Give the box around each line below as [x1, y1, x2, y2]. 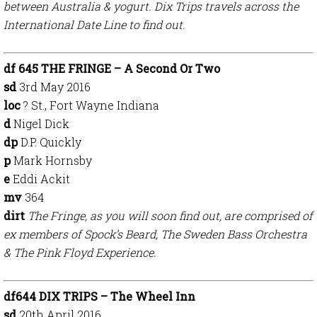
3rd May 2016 [19, 79, 91, 94]
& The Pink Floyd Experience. [4, 245, 156, 260]
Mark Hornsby [13, 153, 92, 168]
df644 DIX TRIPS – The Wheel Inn [4, 289, 195, 304]
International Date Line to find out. [4, 17, 185, 32]
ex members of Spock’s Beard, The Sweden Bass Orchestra [4, 226, 307, 241]
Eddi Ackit [13, 171, 70, 186]
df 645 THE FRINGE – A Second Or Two [4, 61, 220, 76]
